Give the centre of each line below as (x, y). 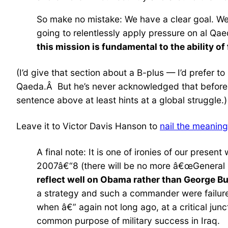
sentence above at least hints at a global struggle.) (122, 100)
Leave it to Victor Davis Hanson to (88, 126)
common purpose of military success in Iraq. (128, 220)
